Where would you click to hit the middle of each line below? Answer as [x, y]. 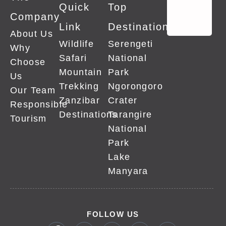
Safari [73, 58]
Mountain [81, 72]
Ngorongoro [136, 86]
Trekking [79, 86]
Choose [28, 62]
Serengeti [131, 44]
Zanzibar [80, 100]
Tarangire [130, 115]
